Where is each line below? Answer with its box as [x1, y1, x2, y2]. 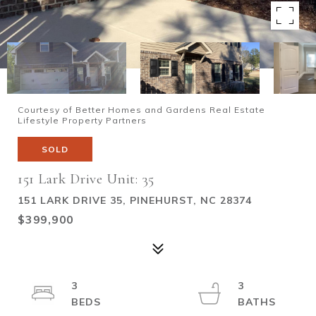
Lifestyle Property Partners [18, 115, 147, 126]
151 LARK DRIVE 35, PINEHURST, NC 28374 [18, 194, 252, 207]
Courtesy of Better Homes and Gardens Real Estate [18, 104, 265, 115]
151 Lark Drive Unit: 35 [18, 170, 154, 188]
